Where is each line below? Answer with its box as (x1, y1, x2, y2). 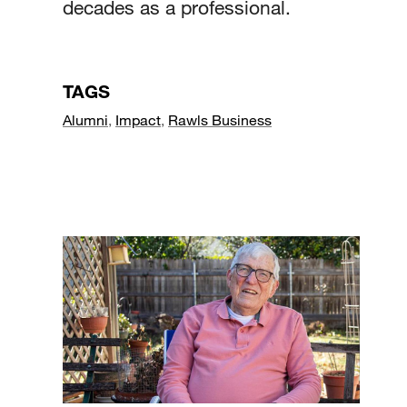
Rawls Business (168, 111, 272, 129)
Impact (115, 111, 161, 129)
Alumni (63, 111, 108, 129)
